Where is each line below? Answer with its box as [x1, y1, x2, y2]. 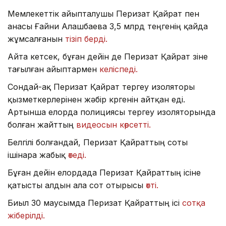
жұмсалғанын [8, 33, 65, 44]
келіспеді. [97, 64, 140, 74]
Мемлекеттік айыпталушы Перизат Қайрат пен [8, 8, 199, 19]
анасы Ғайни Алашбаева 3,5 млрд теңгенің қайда [8, 21, 208, 31]
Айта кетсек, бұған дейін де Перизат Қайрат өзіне [8, 51, 208, 62]
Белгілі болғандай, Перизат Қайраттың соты [8, 137, 188, 147]
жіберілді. [8, 210, 47, 220]
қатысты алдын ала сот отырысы [8, 180, 143, 190]
